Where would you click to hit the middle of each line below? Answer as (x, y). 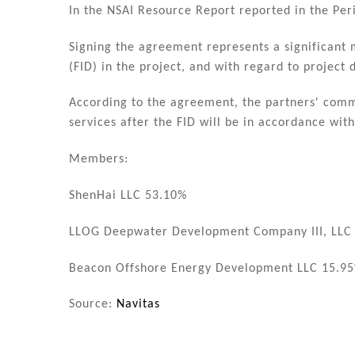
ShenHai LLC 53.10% (128, 196)
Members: (99, 160)
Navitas (138, 305)
